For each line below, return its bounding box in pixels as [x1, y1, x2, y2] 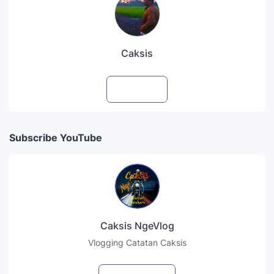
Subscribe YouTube [9, 131, 102, 144]
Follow [133, 84, 158, 95]
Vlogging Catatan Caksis [87, 237, 187, 248]
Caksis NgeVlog [100, 219, 174, 232]
